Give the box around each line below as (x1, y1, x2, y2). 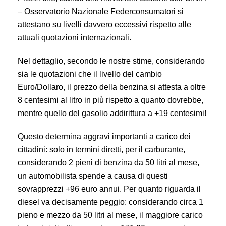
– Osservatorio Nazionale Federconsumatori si (18, 7, 184, 16)
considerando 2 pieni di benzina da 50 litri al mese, (18, 158, 199, 167)
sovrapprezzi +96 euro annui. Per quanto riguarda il (18, 185, 201, 193)
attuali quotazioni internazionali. (18, 33, 131, 42)
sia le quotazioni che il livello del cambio (18, 70, 162, 78)
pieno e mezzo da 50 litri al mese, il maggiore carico (18, 211, 203, 219)
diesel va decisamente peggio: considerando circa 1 (18, 198, 203, 206)
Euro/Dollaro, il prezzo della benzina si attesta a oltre (18, 83, 206, 91)
